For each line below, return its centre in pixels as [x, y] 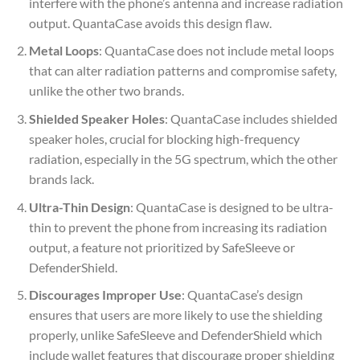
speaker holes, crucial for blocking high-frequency [164, 138]
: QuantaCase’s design [242, 295]
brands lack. [61, 178]
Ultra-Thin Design [79, 207]
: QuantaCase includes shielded [251, 118]
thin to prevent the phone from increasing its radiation [178, 227]
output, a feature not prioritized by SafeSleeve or [162, 247]
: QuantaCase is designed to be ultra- [231, 207]
